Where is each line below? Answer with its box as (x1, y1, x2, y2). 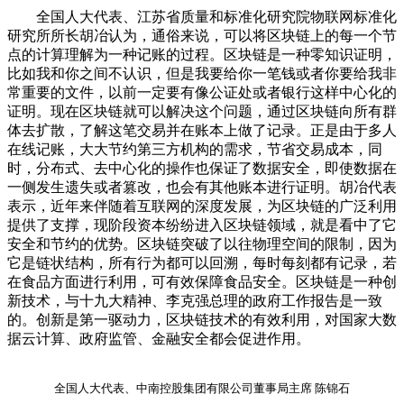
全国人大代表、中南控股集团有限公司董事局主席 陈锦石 (54, 381, 350, 395)
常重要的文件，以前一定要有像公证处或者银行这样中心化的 (7, 84, 397, 100)
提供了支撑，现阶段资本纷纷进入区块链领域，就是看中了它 (7, 216, 397, 233)
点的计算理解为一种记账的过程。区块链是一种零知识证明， (7, 46, 397, 62)
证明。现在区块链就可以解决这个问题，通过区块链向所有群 (7, 103, 397, 119)
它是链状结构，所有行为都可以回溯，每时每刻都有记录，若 (7, 254, 397, 271)
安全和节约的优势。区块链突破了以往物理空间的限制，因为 (7, 235, 397, 252)
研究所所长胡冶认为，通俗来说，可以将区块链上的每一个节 (7, 27, 397, 43)
